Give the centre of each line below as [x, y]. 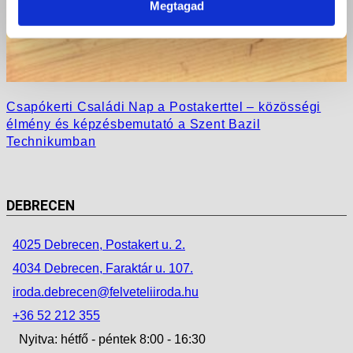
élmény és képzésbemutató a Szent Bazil [134, 124]
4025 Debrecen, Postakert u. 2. [99, 244]
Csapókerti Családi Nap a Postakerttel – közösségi [164, 106]
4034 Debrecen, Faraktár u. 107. [103, 268]
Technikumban [51, 141]
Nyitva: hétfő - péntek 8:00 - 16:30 [112, 339]
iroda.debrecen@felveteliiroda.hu [106, 292]
